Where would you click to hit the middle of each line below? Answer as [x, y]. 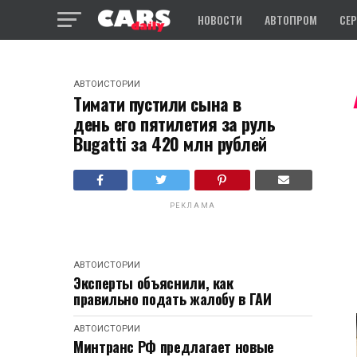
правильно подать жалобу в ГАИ [173, 299]
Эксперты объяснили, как [153, 283]
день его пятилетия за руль [175, 124]
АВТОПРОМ [291, 20]
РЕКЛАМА [193, 206]
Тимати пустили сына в [157, 104]
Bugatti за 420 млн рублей [171, 143]
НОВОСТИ [220, 20]
